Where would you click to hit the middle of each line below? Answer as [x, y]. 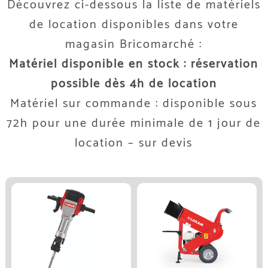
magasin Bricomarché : [134, 45]
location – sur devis [134, 143]
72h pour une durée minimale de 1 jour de [134, 124]
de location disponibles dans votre [134, 25]
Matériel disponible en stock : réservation [134, 64]
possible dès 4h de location [134, 84]
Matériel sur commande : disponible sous [134, 104]
